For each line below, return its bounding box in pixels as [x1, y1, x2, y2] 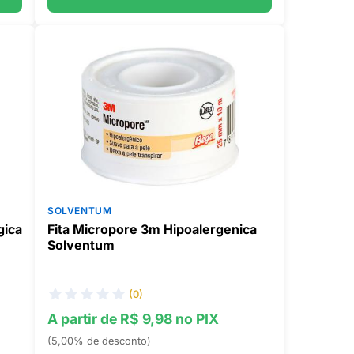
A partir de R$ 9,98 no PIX [47, 311, 219, 327]
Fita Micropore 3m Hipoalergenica [47, 221, 257, 237]
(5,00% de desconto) [47, 335, 151, 347]
